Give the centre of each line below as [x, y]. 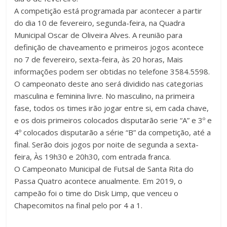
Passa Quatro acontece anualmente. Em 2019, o [99, 181]
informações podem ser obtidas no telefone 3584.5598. [112, 72]
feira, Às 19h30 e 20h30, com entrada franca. [93, 157]
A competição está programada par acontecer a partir [108, 11]
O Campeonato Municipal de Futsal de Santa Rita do [104, 169]
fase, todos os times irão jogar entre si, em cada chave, [112, 108]
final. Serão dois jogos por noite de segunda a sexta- [107, 145]
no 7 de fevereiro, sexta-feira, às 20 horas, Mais [99, 60]
